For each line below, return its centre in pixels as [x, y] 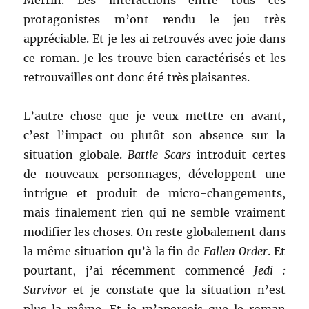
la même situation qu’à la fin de [113, 251]
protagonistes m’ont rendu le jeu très [154, 19]
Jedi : [270, 270]
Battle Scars [159, 154]
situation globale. [76, 154]
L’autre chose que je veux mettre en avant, [154, 116]
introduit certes [238, 154]
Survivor [46, 290]
